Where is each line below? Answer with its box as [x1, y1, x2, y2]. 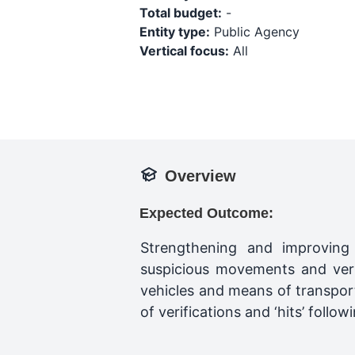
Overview [165, 167, 236, 185]
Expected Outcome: [139, 205, 273, 221]
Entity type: [139, 24, 210, 40]
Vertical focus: [139, 43, 229, 59]
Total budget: [139, 5, 222, 21]
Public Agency [210, 24, 300, 40]
